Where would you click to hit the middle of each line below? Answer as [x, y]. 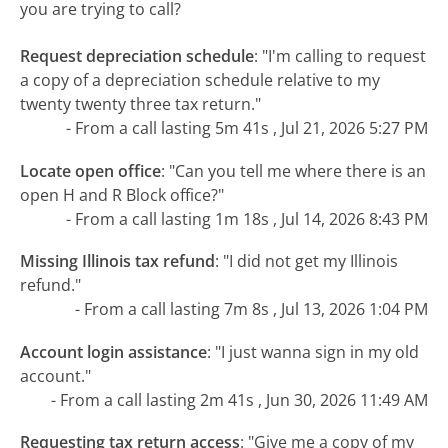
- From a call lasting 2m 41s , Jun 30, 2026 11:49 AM [239, 399]
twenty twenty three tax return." [141, 104]
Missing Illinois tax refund [118, 261]
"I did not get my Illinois [311, 261]
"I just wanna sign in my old [317, 351]
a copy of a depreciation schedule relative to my [200, 80]
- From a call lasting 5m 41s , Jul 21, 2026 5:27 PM [246, 128]
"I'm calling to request [344, 56]
